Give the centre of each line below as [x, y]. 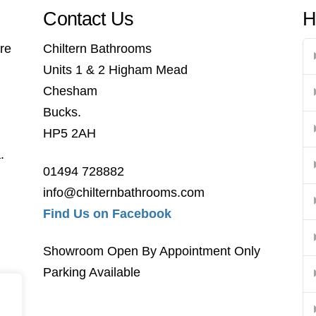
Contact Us [89, 19]
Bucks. [62, 113]
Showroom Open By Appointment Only [152, 251]
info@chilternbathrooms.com [124, 192]
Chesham [71, 91]
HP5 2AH [70, 134]
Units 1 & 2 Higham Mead [116, 70]
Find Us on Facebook [108, 213]
